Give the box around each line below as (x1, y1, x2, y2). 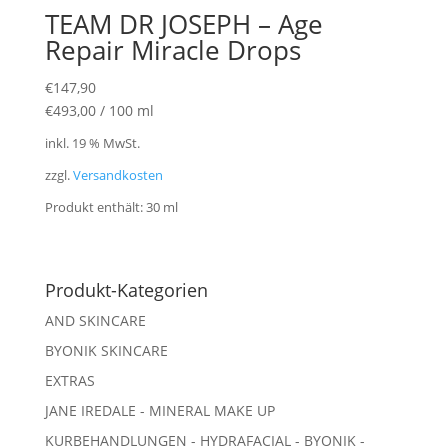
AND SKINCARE (44, 311, 146, 331)
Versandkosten (72, 166, 163, 184)
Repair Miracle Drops (44, 31, 301, 68)
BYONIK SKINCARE (44, 341, 168, 361)
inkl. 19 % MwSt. (44, 134, 140, 152)
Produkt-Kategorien (44, 278, 208, 303)
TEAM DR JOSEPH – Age (44, 5, 323, 42)
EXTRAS (44, 371, 95, 391)
